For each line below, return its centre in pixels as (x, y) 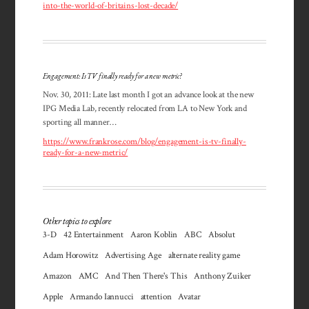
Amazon (57, 276)
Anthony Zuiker (222, 276)
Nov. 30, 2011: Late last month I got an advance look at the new (148, 94)
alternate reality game (204, 256)
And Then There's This (146, 276)
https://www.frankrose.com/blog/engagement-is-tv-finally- (144, 141)
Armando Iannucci (101, 297)
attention (156, 297)
